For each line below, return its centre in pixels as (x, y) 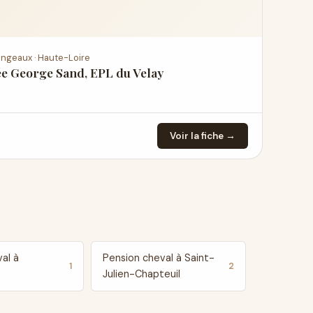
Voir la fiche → (203, 136)
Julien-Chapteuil (141, 274)
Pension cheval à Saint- (158, 258)
